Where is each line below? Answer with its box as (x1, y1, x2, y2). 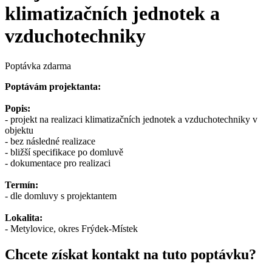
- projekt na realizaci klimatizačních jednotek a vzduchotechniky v (5, 114, 257, 124)
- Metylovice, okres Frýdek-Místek (5, 223, 138, 234)
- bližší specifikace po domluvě (5, 146, 123, 157)
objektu (5, 124, 33, 135)
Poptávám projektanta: (5, 81, 101, 92)
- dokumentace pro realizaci (5, 157, 110, 168)
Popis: (5, 103, 30, 114)
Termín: (5, 179, 38, 190)
